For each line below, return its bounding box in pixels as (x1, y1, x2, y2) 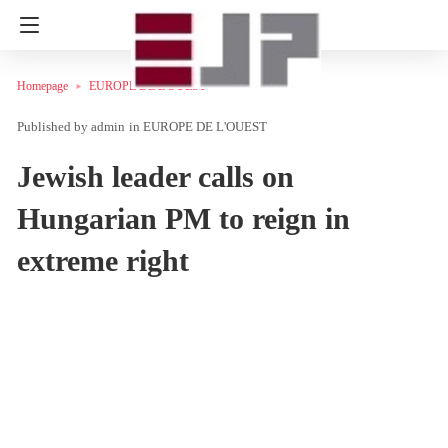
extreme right (17, 243, 189, 277)
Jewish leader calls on (17, 159, 294, 193)
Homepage (17, 79, 68, 93)
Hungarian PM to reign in (17, 201, 350, 235)
